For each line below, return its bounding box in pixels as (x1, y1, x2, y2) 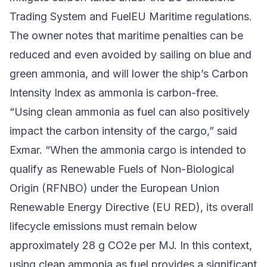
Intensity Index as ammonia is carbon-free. (10, 86, 219, 99)
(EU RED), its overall (149, 200, 253, 213)
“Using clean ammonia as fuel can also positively (10, 105, 250, 118)
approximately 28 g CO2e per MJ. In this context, (10, 238, 252, 252)
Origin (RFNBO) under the (10, 181, 140, 194)
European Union (140, 181, 219, 194)
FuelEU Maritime (111, 10, 192, 23)
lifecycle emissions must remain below (10, 219, 197, 232)
